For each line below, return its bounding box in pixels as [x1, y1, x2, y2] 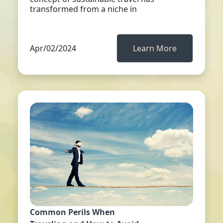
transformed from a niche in [30, 3, 137, 14]
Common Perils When [30, 207, 115, 218]
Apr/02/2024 [30, 43, 76, 54]
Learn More [133, 43, 177, 54]
